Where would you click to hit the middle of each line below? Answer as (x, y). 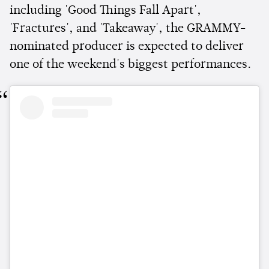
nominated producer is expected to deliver (127, 47)
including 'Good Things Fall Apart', (105, 11)
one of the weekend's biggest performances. (130, 65)
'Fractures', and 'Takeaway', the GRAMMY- (128, 29)
